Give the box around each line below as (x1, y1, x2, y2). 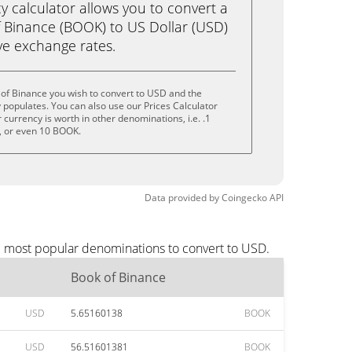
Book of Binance (71, 269, 166, 286)
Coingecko (222, 191, 267, 204)
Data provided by (145, 191, 219, 204)
